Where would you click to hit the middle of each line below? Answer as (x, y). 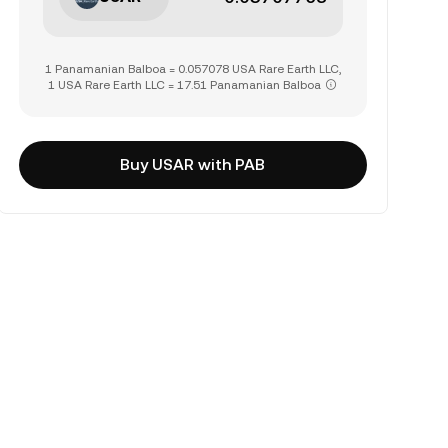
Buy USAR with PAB (193, 164)
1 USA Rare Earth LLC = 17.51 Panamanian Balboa (185, 85)
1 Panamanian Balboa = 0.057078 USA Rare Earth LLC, (192, 69)
